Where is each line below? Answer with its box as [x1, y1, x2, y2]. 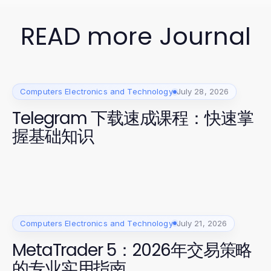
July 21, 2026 [176, 218, 227, 228]
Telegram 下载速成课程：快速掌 [12, 106, 253, 130]
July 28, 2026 [176, 87, 229, 96]
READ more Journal [20, 19, 251, 53]
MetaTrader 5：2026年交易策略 [12, 238, 252, 262]
